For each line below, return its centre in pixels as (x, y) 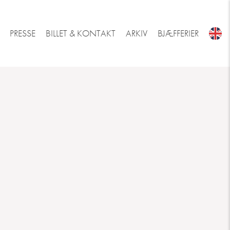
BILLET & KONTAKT (81, 33)
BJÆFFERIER (178, 33)
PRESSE (23, 33)
